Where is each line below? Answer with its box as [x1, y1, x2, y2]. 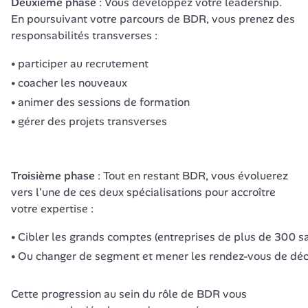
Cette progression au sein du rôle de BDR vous [11, 287, 247, 301]
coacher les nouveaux [18, 76, 127, 90]
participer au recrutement [18, 56, 148, 71]
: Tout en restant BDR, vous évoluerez [95, 168, 288, 183]
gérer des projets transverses [18, 114, 167, 129]
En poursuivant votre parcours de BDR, [11, 12, 212, 26]
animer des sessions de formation [18, 95, 190, 109]
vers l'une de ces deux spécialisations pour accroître [11, 185, 276, 199]
